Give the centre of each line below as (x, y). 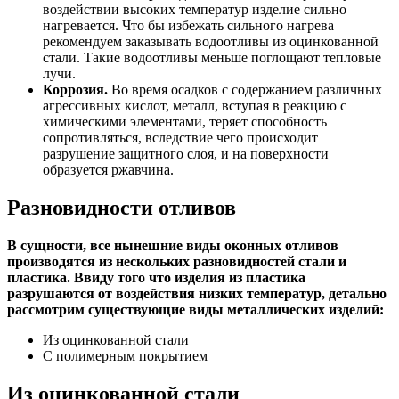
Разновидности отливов (122, 208)
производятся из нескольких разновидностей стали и (177, 262)
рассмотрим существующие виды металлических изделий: (195, 310)
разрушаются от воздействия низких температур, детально (197, 294)
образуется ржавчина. (108, 170)
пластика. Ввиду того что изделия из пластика (156, 278)
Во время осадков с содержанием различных (245, 90)
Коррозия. (75, 90)
